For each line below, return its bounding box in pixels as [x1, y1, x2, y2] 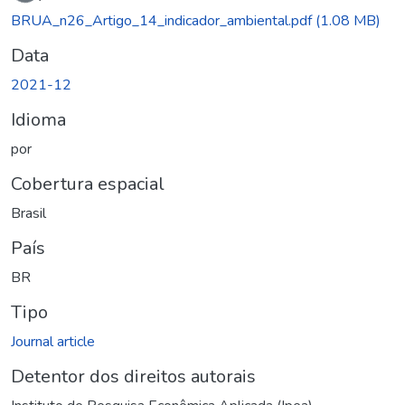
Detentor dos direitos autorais [11, 363, 256, 389]
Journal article [11, 331, 95, 352]
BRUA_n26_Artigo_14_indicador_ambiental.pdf [11, 10, 316, 31]
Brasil [11, 202, 46, 223]
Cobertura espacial [11, 171, 165, 196]
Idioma [11, 107, 66, 132]
